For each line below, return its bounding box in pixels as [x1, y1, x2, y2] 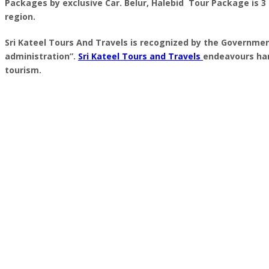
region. [5, 11, 35, 22]
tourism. [5, 64, 41, 76]
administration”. [5, 50, 78, 62]
